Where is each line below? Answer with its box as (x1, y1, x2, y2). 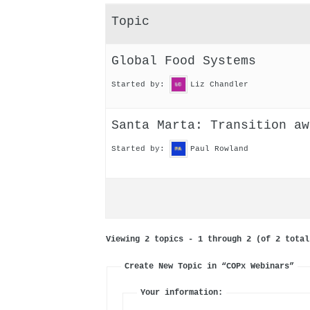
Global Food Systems (111, 54, 256, 68)
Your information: (140, 288, 223, 298)
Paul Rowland (190, 144, 248, 153)
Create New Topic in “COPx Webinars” (125, 262, 294, 271)
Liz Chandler (190, 80, 248, 89)
